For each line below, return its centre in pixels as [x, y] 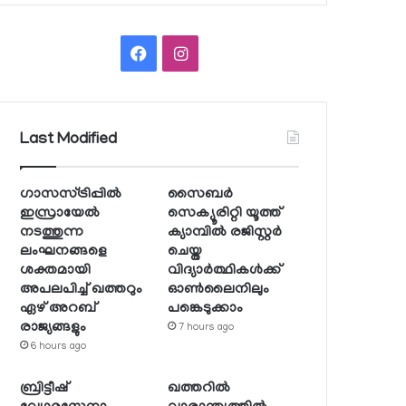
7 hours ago [207, 328]
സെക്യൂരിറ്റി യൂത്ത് [225, 213]
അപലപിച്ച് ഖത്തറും [82, 290]
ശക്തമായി [56, 271]
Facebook [181, 52]
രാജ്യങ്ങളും [53, 328]
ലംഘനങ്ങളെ [64, 251]
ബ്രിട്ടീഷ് [44, 388]
